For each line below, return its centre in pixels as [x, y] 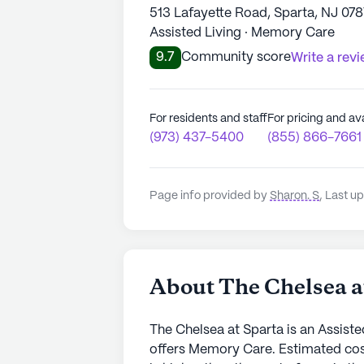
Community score [236, 57]
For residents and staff [208, 118]
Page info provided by [210, 195]
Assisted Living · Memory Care [242, 32]
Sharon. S [295, 195]
